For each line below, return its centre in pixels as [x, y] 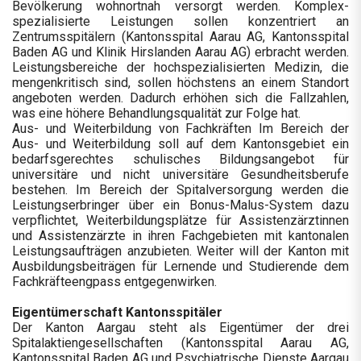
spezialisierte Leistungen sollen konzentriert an [180, 22]
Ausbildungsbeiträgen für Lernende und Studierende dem [180, 267]
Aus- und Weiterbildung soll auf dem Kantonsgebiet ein [180, 144]
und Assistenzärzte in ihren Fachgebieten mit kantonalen [180, 236]
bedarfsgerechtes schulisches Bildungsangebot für [180, 160]
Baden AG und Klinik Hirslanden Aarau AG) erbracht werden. [180, 52]
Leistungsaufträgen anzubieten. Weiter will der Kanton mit [180, 251]
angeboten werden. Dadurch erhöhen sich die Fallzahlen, [180, 98]
